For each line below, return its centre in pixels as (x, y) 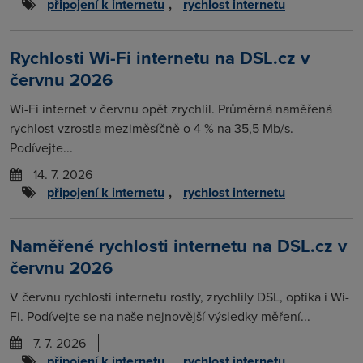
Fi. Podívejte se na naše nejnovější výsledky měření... (160, 316)
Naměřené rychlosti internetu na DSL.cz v (178, 246)
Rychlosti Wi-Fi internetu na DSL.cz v (160, 58)
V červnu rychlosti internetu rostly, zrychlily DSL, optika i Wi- (179, 297)
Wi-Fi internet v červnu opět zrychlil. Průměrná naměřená (171, 109)
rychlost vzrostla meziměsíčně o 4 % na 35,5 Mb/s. (152, 128)
